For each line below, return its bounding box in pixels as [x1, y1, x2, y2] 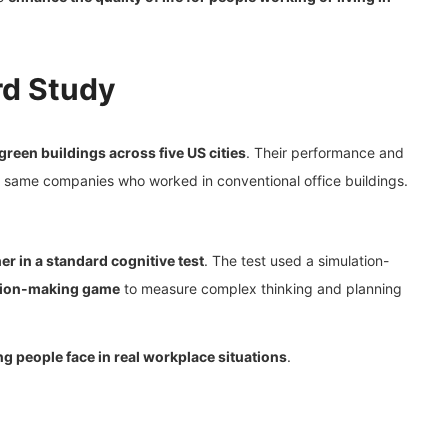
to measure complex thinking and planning [120, 279, 402, 297]
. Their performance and [246, 143, 404, 161]
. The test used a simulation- [204, 251, 389, 269]
